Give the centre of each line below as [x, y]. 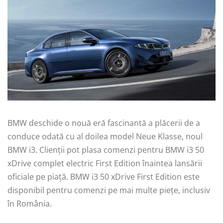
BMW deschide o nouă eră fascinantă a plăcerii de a [104, 123]
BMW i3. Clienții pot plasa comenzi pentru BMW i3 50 [106, 150]
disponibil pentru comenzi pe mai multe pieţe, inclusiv [109, 190]
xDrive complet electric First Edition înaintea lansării [105, 163]
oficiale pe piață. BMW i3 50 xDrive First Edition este [104, 176]
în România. [30, 203]
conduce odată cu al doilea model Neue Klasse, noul [105, 136]
